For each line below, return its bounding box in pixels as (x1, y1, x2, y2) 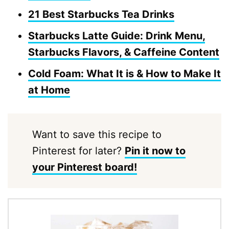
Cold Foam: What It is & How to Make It (28, 67, 221, 80)
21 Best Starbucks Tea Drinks (28, 8, 174, 21)
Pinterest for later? (32, 145, 125, 157)
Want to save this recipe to (32, 128, 162, 141)
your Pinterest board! (32, 161, 137, 174)
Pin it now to (124, 145, 186, 157)
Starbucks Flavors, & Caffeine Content (28, 46, 219, 59)
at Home (28, 84, 70, 97)
